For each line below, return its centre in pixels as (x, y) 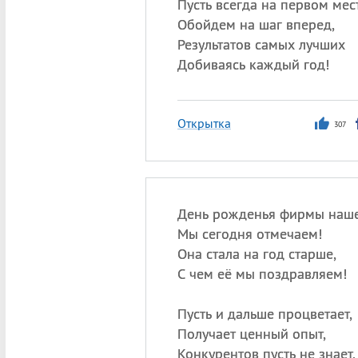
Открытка (204, 123)
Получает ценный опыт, (251, 334)
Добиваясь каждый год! (253, 64)
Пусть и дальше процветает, (265, 314)
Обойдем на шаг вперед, (256, 24)
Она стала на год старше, (257, 254)
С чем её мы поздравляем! (262, 274)
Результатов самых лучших (261, 44)
